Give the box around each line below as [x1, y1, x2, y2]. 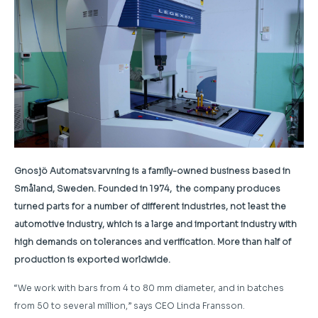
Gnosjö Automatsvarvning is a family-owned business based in [14, 165, 290, 176]
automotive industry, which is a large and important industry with [14, 218, 297, 229]
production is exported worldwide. [14, 253, 170, 265]
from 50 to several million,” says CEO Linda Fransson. [14, 300, 245, 311]
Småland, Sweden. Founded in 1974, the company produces [14, 182, 280, 194]
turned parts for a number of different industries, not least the [14, 200, 286, 212]
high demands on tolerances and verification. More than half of [14, 236, 291, 247]
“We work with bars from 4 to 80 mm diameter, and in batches [14, 282, 284, 293]
